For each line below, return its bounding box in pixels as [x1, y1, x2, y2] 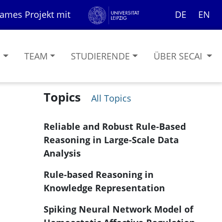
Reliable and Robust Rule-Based [44, 120, 186, 132]
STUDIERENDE [71, 50, 130, 62]
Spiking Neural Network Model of [44, 203, 193, 215]
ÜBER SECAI [153, 50, 205, 62]
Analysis [44, 147, 81, 159]
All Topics [89, 92, 131, 104]
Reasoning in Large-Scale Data [44, 134, 179, 146]
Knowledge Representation [44, 182, 165, 194]
